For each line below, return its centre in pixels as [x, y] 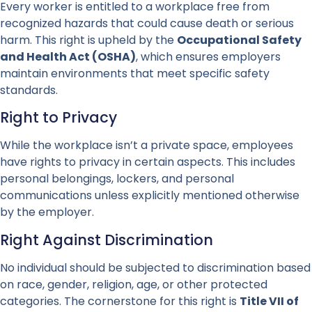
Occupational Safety [239, 40]
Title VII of [269, 301]
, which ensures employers [208, 56]
